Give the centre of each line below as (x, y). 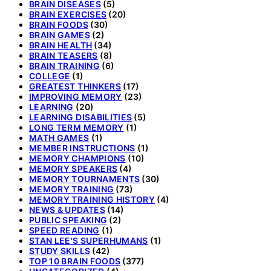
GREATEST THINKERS (75, 86)
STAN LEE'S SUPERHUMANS (89, 240)
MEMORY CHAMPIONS (77, 158)
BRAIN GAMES (60, 34)
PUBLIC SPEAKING (68, 220)
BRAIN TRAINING (64, 65)
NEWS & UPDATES (67, 209)
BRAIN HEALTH (61, 45)
